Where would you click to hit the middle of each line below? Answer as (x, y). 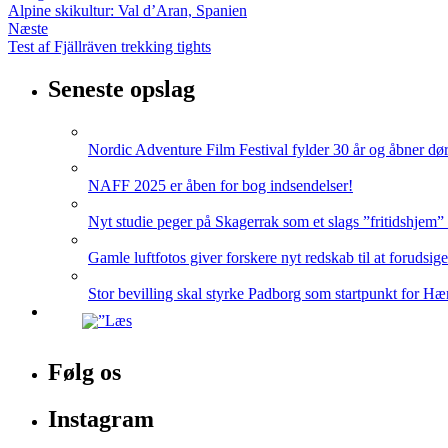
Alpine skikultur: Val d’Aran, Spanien (127, 10)
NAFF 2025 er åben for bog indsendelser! (220, 185)
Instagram (101, 418)
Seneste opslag (121, 88)
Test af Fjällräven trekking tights (109, 46)
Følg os (84, 371)
